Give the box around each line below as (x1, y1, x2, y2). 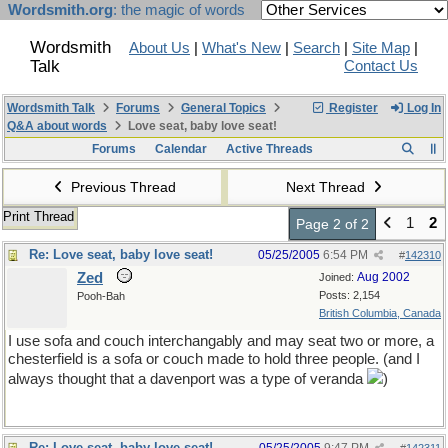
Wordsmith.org (8, 2, 113, 18)
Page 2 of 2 (296, 216, 369, 232)
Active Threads (225, 142, 313, 156)
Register (326, 101, 378, 115)
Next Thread (285, 179, 369, 195)
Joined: (319, 271, 357, 283)
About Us (129, 40, 190, 56)
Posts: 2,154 (319, 289, 380, 301)
